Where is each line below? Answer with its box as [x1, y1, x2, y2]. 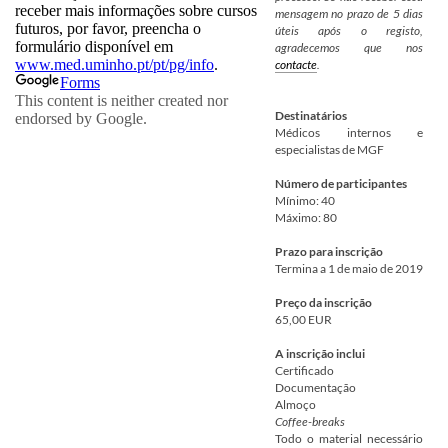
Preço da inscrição [275, 295, 372, 310]
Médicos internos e [275, 125, 423, 140]
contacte [275, 57, 317, 72]
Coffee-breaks [275, 414, 345, 429]
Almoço [275, 397, 316, 412]
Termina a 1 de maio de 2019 [275, 261, 423, 276]
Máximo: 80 [275, 210, 337, 225]
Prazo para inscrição [275, 244, 383, 259]
